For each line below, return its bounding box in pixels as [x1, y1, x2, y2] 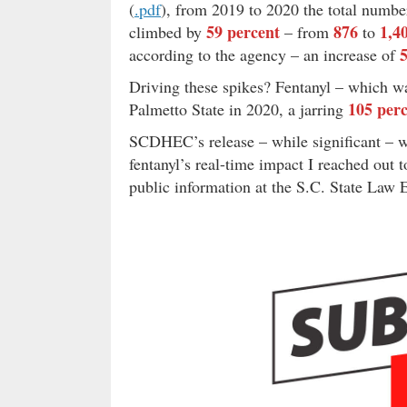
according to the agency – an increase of [129, 44, 400, 66]
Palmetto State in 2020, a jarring [129, 98, 348, 121]
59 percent [206, 20, 280, 45]
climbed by [129, 21, 206, 44]
